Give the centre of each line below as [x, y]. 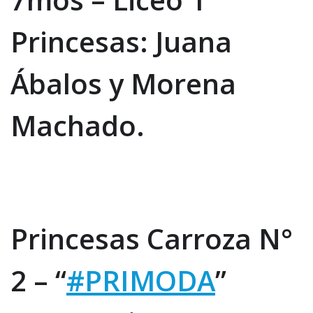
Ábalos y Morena [123, 83]
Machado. [78, 125]
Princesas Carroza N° [152, 238]
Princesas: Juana [121, 41]
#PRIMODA [141, 280]
